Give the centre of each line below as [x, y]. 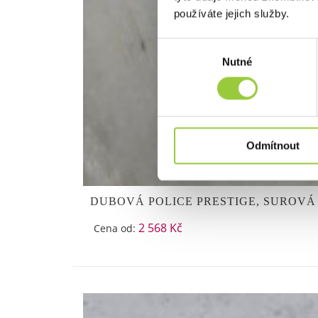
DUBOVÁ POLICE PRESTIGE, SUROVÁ [203, 201]
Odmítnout [273, 146]
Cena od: [116, 228]
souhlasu [178, 63]
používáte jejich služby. [231, 13]
